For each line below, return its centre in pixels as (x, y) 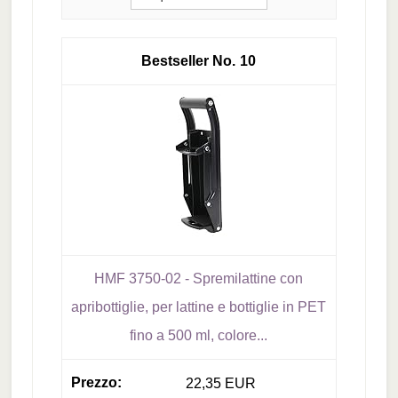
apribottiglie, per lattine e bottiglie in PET (199, 306)
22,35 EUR (220, 383)
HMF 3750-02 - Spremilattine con (199, 278)
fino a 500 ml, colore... (199, 335)
